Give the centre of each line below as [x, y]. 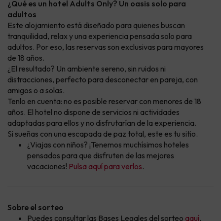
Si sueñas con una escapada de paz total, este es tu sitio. [103, 134]
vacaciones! [48, 166]
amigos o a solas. [36, 91]
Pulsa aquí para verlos [105, 166]
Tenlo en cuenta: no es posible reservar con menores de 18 [104, 101]
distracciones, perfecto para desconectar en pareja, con [103, 80]
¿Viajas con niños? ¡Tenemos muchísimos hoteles [108, 145]
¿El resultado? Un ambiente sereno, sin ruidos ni [87, 69]
